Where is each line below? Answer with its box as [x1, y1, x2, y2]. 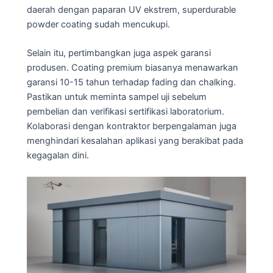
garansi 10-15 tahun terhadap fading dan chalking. [27, 76, 236, 88]
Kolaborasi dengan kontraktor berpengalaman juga [27, 120, 236, 132]
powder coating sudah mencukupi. [27, 18, 170, 30]
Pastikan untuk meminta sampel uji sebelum [27, 91, 207, 102]
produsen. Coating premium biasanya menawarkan [27, 62, 238, 73]
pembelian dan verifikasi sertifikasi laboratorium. [27, 105, 224, 117]
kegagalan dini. [27, 149, 89, 161]
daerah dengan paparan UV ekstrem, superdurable [27, 4, 236, 15]
